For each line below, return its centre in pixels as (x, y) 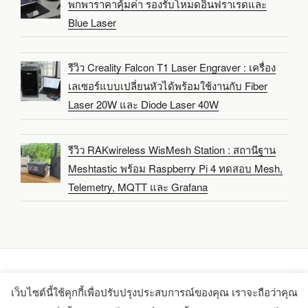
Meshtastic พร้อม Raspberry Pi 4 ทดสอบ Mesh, (176, 168)
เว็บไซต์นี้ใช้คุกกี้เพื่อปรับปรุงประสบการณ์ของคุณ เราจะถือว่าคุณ (154, 292)
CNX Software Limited (173, 299)
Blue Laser (92, 22)
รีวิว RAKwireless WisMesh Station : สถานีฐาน (172, 149)
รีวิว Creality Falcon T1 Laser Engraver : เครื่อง (172, 67)
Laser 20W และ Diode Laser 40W (144, 104)
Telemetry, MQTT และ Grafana (138, 186)
